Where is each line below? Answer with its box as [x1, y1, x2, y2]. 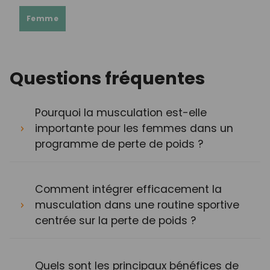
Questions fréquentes [10, 66, 205, 91]
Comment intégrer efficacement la [35, 182, 222, 197]
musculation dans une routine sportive [35, 198, 239, 213]
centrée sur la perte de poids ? [35, 213, 196, 228]
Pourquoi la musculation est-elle [35, 105, 207, 121]
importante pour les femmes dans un [35, 121, 233, 136]
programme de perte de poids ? [35, 137, 203, 152]
